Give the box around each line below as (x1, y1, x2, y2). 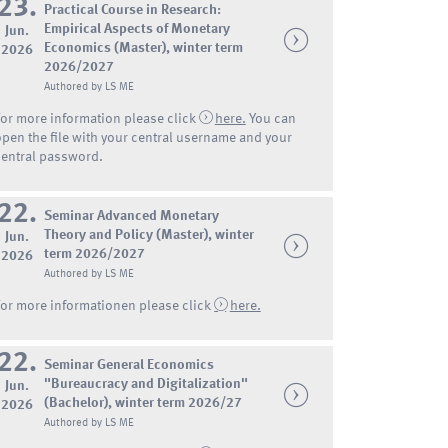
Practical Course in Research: (44, 3, 222, 18)
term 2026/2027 (44, 246, 146, 261)
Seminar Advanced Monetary (44, 208, 220, 223)
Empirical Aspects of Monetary (44, 22, 231, 37)
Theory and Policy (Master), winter (44, 227, 255, 242)
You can (248, 112, 296, 127)
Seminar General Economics (44, 357, 215, 372)
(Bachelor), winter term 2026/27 (44, 395, 243, 410)
